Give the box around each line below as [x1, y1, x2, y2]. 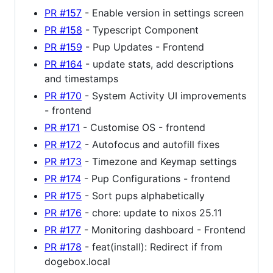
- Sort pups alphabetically [82, 190, 205, 202]
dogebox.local [44, 255, 110, 268]
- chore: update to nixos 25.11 [82, 207, 222, 219]
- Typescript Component [82, 24, 199, 37]
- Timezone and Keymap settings [82, 155, 236, 168]
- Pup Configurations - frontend [81, 172, 230, 185]
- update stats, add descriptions [82, 58, 233, 71]
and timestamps [44, 73, 118, 85]
